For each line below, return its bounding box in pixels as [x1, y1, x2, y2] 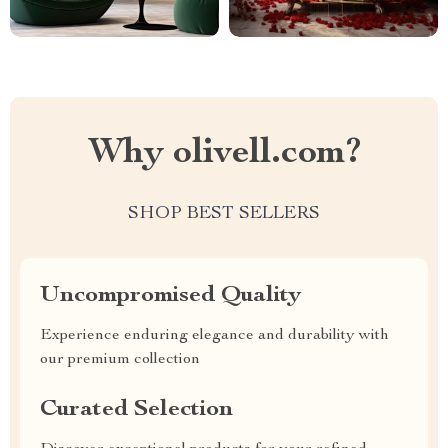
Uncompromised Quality [40, 284, 301, 308]
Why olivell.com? [87, 136, 361, 172]
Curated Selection [40, 398, 233, 422]
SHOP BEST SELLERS [128, 205, 320, 223]
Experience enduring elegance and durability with [40, 328, 389, 344]
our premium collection [40, 352, 200, 368]
